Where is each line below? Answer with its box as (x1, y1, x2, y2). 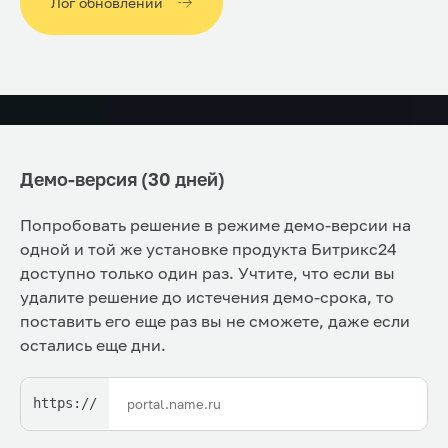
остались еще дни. (20, 334, 166, 355)
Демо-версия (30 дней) (20, 167, 225, 190)
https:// (33, 395, 97, 412)
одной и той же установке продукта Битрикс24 (20, 238, 397, 259)
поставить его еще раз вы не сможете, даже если (20, 310, 410, 331)
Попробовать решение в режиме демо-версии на (20, 214, 411, 235)
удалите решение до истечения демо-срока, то (20, 286, 394, 307)
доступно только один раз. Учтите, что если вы (20, 262, 395, 283)
